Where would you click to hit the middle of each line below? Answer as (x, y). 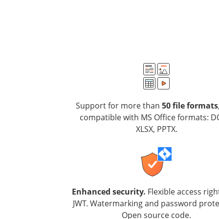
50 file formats (190, 106)
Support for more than (119, 106)
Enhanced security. (109, 192)
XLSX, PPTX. (156, 129)
